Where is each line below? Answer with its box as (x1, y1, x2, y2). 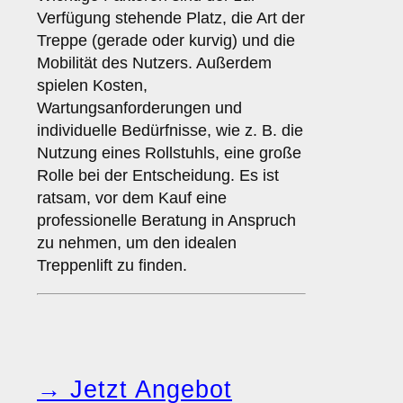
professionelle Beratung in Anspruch (37, 211, 296, 230)
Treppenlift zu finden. (37, 256, 187, 275)
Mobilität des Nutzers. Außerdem (37, 54, 272, 73)
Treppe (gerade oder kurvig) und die (37, 31, 295, 50)
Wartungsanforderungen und (37, 99, 242, 118)
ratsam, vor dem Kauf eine (37, 189, 227, 208)
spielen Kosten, (37, 76, 148, 95)
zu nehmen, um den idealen (37, 234, 237, 253)
